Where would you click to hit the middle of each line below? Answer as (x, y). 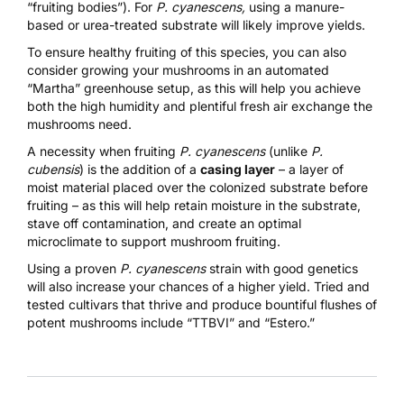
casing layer (238, 170)
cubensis (53, 170)
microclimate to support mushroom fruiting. (154, 242)
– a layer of (309, 170)
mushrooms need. (79, 124)
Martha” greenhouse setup (111, 88)
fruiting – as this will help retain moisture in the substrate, (194, 206)
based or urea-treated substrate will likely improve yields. (196, 25)
